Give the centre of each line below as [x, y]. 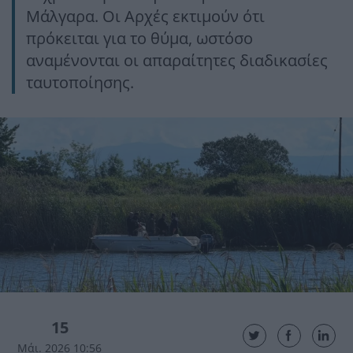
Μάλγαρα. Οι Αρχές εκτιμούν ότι [145, 16]
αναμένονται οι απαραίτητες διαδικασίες [177, 60]
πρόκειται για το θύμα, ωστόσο [139, 38]
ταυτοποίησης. [80, 82]
